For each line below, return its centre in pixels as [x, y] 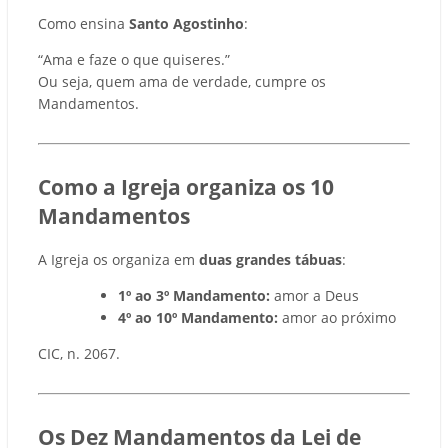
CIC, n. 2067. [79, 353]
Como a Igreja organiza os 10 [186, 187]
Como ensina [83, 24]
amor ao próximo [337, 317]
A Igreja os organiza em [118, 259]
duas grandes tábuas [270, 259]
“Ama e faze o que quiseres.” [134, 60]
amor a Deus [314, 295]
